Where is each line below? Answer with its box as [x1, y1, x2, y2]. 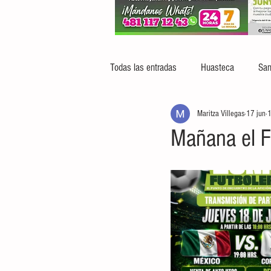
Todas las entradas [110, 61, 177, 73]
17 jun [246, 108, 266, 119]
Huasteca [201, 61, 234, 73]
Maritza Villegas [197, 108, 244, 119]
